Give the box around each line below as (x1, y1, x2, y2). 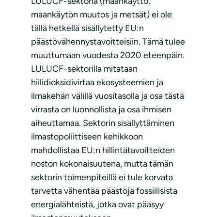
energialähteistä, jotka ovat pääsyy (31, 199, 164, 210)
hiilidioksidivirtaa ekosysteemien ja (31, 77, 163, 88)
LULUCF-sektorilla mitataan (31, 63, 138, 75)
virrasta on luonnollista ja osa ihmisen (31, 104, 171, 115)
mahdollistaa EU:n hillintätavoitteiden (31, 145, 175, 156)
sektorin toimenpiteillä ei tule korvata (31, 172, 173, 183)
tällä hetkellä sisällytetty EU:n (31, 23, 144, 34)
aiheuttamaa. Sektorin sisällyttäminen (31, 118, 174, 129)
